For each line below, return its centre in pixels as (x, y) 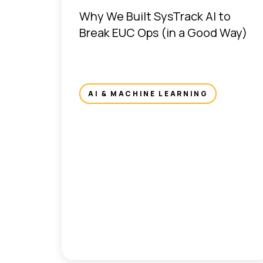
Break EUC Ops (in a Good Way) (163, 32)
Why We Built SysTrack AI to (155, 16)
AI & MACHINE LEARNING (148, 93)
